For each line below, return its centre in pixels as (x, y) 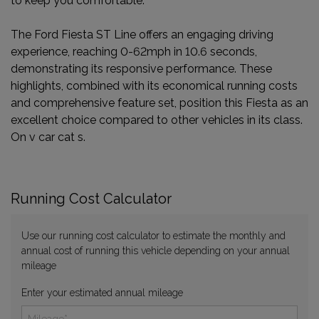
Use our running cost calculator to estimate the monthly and (153, 236)
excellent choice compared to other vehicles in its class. (157, 120)
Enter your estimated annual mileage (102, 293)
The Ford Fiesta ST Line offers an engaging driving (142, 35)
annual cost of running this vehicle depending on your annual (156, 251)
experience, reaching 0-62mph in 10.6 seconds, (134, 52)
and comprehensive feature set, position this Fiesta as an (159, 103)
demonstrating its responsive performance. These (141, 69)
